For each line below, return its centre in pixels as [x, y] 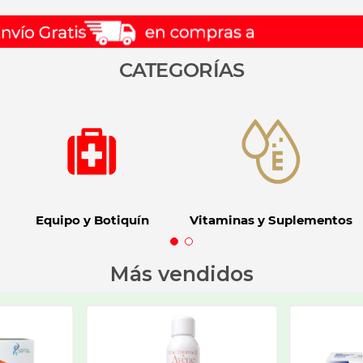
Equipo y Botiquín [92, 220]
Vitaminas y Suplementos [271, 220]
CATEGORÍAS [181, 70]
